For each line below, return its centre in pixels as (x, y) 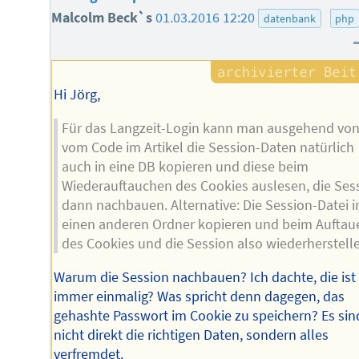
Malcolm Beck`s (104, 17)
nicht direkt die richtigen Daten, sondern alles (192, 335)
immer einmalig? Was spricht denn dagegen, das (200, 296)
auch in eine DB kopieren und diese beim (185, 167)
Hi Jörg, (77, 95)
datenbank (289, 18)
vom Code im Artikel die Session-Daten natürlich (208, 148)
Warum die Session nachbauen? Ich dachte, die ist (205, 277)
